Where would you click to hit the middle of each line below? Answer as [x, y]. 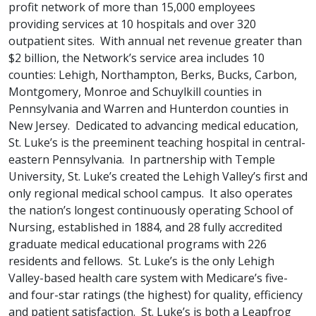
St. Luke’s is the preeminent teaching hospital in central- [157, 142]
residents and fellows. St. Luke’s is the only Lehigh [141, 261]
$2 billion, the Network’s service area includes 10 [136, 58]
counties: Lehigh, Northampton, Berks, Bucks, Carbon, [153, 75]
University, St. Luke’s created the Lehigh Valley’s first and [158, 176]
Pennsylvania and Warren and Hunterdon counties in [148, 109]
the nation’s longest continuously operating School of [151, 210]
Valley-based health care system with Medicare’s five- [148, 278]
